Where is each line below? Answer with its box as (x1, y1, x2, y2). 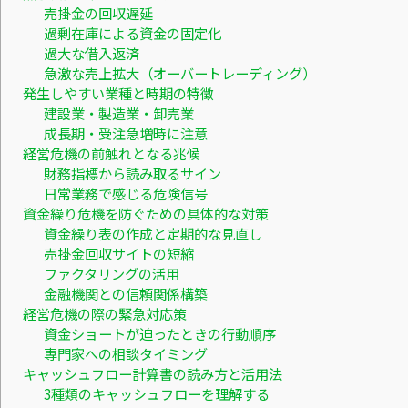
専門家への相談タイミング (43, 343, 208, 364)
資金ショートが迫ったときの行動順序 (43, 323, 276, 344)
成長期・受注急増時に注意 (43, 123, 208, 144)
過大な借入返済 (43, 43, 139, 64)
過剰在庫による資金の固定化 (43, 23, 221, 44)
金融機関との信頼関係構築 (43, 283, 208, 304)
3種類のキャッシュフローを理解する (43, 383, 270, 404)
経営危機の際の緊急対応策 (23, 303, 187, 324)
